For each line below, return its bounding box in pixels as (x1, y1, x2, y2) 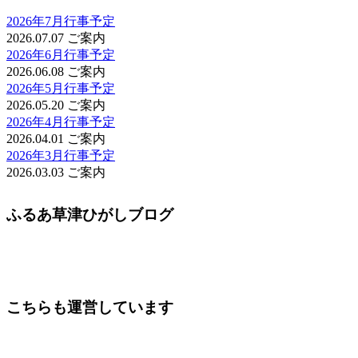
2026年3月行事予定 (6, 149, 115, 163)
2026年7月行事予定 (6, 14, 115, 29)
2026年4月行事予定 (6, 115, 115, 129)
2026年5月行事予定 (6, 82, 115, 96)
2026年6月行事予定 (6, 48, 115, 62)
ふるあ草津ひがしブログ (6, 205, 173, 223)
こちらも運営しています (6, 298, 173, 316)
